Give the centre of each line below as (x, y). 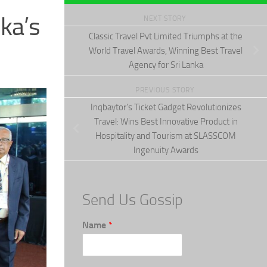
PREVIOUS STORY (166, 90)
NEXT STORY (166, 19)
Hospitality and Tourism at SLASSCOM (166, 136)
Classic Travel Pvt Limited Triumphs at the (166, 36)
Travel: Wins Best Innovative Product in (166, 122)
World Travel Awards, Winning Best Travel (166, 50)
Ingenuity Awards (166, 150)
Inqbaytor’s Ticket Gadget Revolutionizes (166, 108)
